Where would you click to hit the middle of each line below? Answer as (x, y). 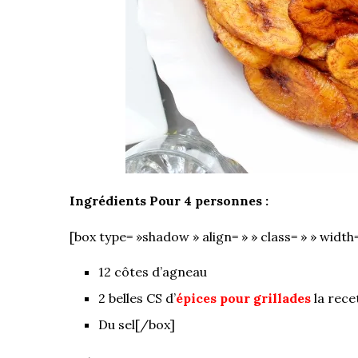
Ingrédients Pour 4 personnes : (169, 200)
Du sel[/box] (137, 324)
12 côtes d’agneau (153, 271)
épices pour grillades (245, 298)
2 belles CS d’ (137, 298)
